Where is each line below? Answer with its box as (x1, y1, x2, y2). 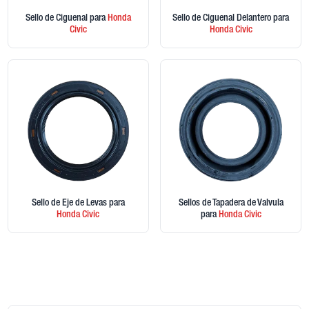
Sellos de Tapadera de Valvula (178, 198, 283, 208)
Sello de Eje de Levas (31, 198, 109, 208)
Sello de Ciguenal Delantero (172, 14, 274, 24)
